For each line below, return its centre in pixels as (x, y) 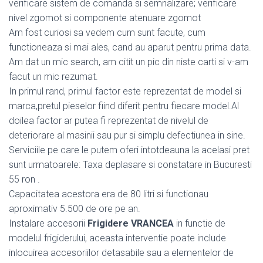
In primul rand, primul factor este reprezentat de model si (125, 91)
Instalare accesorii (48, 223)
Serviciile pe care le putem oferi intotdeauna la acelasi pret (129, 150)
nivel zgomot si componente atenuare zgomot (105, 18)
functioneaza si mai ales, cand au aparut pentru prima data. (130, 47)
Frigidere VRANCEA (131, 223)
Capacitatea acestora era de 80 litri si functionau (109, 194)
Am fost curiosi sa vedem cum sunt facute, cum (107, 32)
